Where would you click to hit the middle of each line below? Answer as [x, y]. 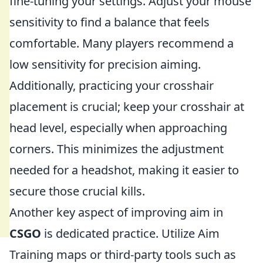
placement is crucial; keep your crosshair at [127, 107]
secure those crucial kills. [77, 191]
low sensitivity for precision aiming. [105, 64]
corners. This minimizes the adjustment [117, 149]
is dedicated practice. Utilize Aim [130, 233]
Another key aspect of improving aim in [116, 212]
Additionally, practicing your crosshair [112, 85]
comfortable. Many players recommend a [122, 43]
